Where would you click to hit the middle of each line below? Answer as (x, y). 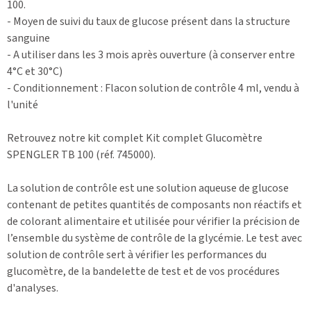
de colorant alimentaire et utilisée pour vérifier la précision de (153, 221)
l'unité (23, 104)
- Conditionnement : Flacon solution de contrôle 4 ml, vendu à (153, 88)
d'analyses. (33, 288)
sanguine (28, 38)
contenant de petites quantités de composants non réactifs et (154, 204)
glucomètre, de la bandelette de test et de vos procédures (143, 271)
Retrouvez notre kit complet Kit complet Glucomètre (135, 138)
